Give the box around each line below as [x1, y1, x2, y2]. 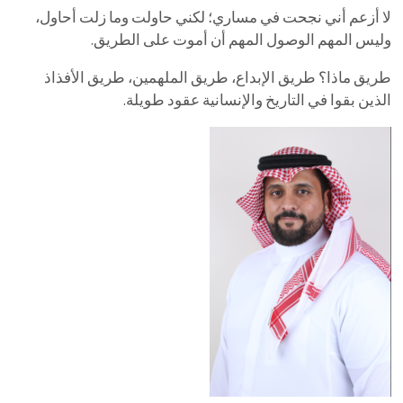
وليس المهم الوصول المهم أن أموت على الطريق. [90, 30, 391, 49]
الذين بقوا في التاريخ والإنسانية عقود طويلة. [122, 90, 391, 110]
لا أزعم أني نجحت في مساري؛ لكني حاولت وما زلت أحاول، [34, 7, 391, 27]
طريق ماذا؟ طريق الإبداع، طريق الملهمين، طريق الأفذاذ [43, 67, 391, 87]
